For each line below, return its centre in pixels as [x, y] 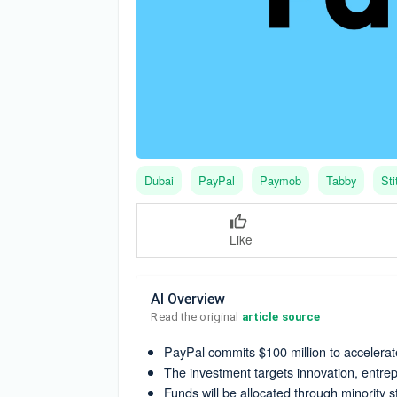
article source [281, 316]
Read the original [196, 316]
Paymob [281, 181]
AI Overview [188, 299]
